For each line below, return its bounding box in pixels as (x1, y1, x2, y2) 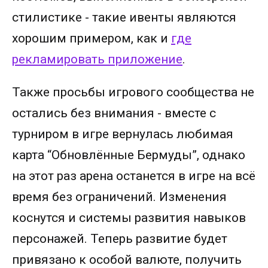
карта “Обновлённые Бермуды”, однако (12, 148, 245, 162)
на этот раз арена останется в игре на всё (12, 169, 255, 183)
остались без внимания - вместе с (12, 106, 216, 120)
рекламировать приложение (12, 52, 182, 66)
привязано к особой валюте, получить (12, 252, 242, 267)
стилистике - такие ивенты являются (12, 10, 236, 25)
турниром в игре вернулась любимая (12, 127, 233, 141)
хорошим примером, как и (12, 31, 171, 45)
